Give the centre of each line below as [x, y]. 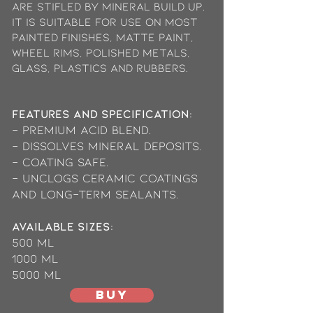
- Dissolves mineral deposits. [107, 146]
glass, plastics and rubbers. [100, 68]
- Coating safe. [62, 162]
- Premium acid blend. [81, 130]
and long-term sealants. [95, 194]
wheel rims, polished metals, [101, 52]
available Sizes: [63, 226]
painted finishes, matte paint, [103, 37]
